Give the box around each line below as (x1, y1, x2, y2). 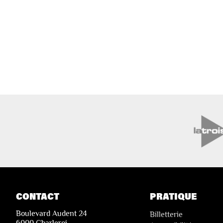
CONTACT (16, 190, 59, 202)
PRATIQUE (150, 190, 197, 202)
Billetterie (150, 210, 183, 219)
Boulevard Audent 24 (16, 209, 87, 218)
